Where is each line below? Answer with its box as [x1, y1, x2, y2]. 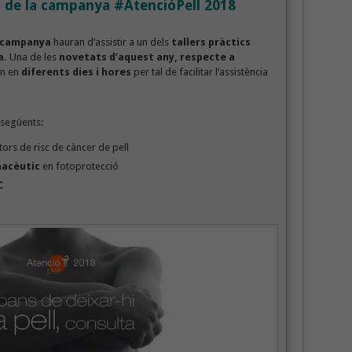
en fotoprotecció [39, 159, 119, 172]
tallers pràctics [170, 35, 251, 48]
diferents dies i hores [20, 65, 131, 78]
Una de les [9, 50, 57, 63]
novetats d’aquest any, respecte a [56, 50, 235, 63]
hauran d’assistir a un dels [50, 35, 171, 48]
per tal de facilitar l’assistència [130, 65, 268, 78]
